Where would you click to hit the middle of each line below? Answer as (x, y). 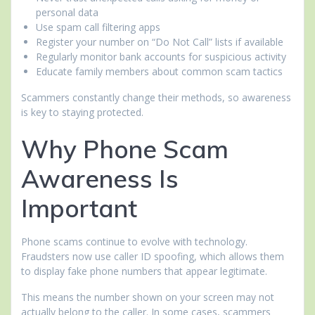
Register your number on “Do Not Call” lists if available (160, 42)
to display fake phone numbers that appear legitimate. (144, 271)
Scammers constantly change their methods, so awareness (156, 98)
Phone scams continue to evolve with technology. (134, 242)
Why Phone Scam (125, 149)
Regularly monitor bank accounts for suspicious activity (161, 57)
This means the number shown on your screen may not (148, 297)
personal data (67, 13)
